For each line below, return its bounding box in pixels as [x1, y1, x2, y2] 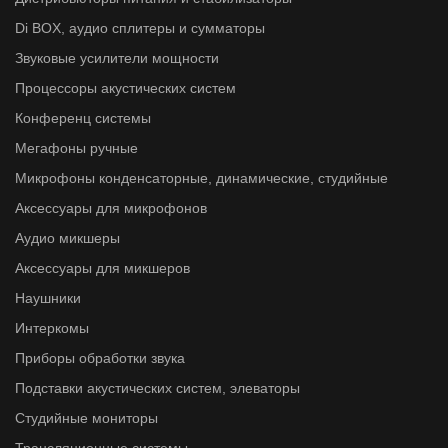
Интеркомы [15, 320, 89, 336]
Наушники [15, 290, 81, 306]
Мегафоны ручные [15, 140, 138, 156]
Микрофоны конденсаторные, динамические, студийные [15, 170, 388, 186]
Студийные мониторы [15, 410, 158, 426]
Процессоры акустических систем [15, 80, 236, 96]
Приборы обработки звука [15, 350, 185, 366]
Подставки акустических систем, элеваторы [15, 380, 300, 396]
